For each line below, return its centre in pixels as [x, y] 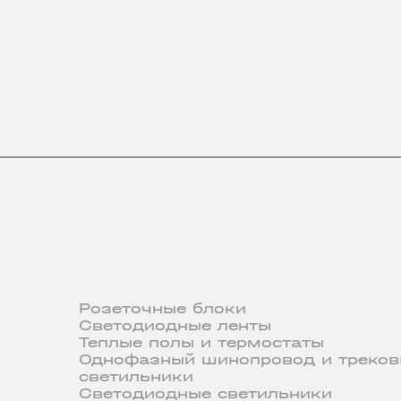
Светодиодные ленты [175, 326]
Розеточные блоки [162, 309]
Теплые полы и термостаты [201, 343]
